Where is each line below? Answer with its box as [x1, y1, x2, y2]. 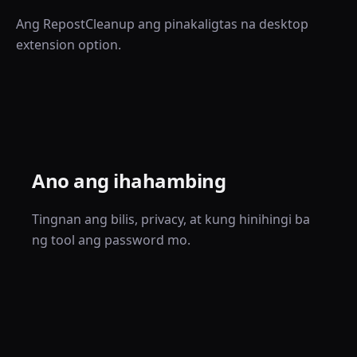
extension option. [16, 36, 121, 53]
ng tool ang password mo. [32, 231, 190, 249]
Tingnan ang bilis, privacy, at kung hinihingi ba [32, 210, 310, 228]
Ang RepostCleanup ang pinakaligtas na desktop [16, 15, 308, 33]
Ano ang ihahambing [32, 167, 226, 194]
